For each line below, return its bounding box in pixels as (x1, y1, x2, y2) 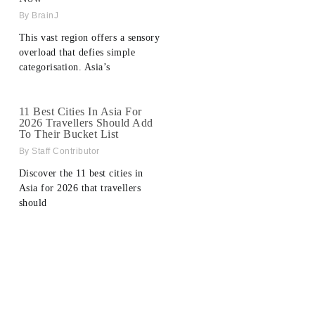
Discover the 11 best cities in (18, 168, 143, 179)
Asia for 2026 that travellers (18, 183, 141, 194)
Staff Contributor (29, 146, 100, 157)
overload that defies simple (18, 47, 136, 58)
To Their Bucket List (18, 128, 119, 141)
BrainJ (29, 11, 59, 21)
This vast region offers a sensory (18, 32, 160, 44)
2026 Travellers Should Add (18, 117, 153, 129)
